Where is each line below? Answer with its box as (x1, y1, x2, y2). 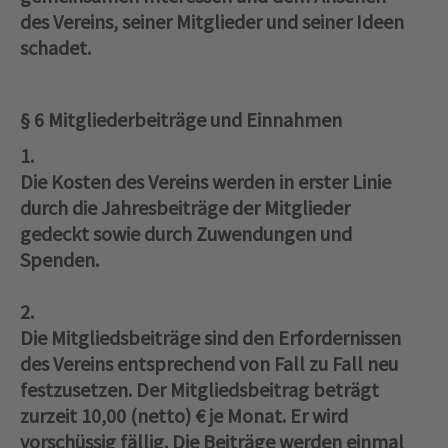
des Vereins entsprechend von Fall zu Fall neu (20, 351, 398, 377)
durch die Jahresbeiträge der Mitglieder (20, 195, 350, 221)
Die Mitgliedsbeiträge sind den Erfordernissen (20, 325, 401, 351)
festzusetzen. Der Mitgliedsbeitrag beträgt (20, 377, 379, 403)
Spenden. (20, 247, 99, 273)
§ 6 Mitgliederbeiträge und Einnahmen (20, 107, 342, 133)
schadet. (20, 35, 91, 61)
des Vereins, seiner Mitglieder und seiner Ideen (20, 9, 404, 35)
